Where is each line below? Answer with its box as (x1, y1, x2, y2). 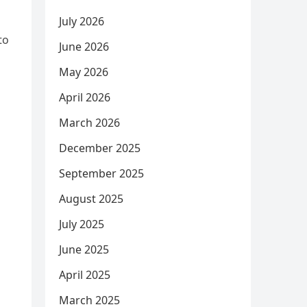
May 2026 (59, 64, 108, 79)
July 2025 (59, 217, 104, 232)
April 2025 (59, 267, 110, 282)
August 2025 (59, 191, 123, 206)
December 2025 (59, 140, 140, 156)
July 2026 (59, 14, 104, 29)
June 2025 (59, 242, 109, 257)
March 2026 (59, 115, 120, 130)
